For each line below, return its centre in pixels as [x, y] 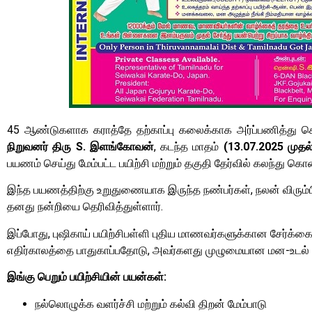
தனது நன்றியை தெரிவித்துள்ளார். [85, 207]
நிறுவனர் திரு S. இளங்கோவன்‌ [80, 147]
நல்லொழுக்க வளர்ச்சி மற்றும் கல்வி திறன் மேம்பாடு [151, 304]
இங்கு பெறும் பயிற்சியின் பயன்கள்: [87, 277]
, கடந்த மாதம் [186, 147]
